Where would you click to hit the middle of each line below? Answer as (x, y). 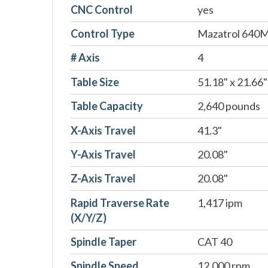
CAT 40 (214, 242)
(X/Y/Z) (89, 217)
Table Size (95, 82)
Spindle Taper (103, 242)
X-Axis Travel (103, 130)
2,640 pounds (229, 106)
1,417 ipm (220, 202)
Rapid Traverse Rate (120, 202)
